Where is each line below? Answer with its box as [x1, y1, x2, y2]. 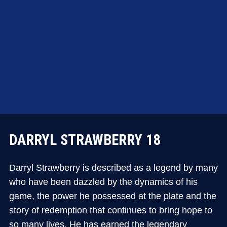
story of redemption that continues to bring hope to [9, 205, 212, 215]
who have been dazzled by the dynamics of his [9, 176, 198, 187]
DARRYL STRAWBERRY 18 [9, 131, 161, 149]
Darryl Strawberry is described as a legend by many [9, 162, 218, 173]
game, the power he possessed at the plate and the [9, 191, 216, 201]
